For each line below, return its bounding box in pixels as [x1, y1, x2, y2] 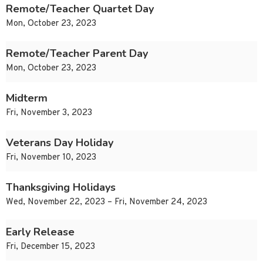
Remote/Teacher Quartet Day [6, 2, 154, 16]
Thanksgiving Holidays [6, 180, 116, 195]
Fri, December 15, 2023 [6, 241, 95, 253]
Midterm [6, 91, 48, 106]
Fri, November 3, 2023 [6, 107, 92, 119]
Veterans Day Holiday [6, 136, 113, 150]
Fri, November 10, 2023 [6, 152, 96, 164]
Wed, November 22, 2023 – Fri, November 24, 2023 [6, 197, 207, 208]
